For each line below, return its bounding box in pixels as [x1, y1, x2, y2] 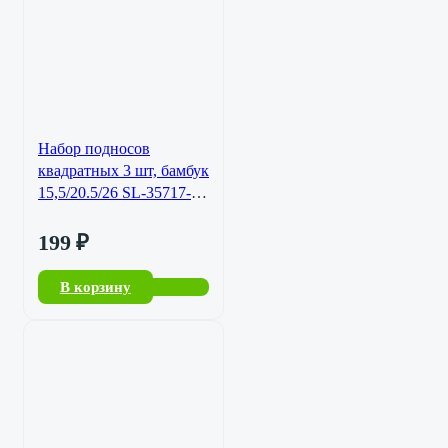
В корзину [59, 278, 131, 295]
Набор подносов [38, 139, 150, 157]
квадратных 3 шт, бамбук [38, 161, 209, 179]
